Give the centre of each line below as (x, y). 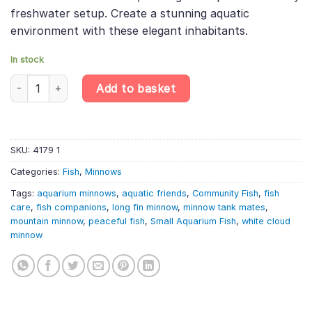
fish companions (71, 207)
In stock (27, 59)
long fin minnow (145, 207)
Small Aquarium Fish (193, 221)
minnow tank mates (224, 207)
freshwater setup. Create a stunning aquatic (130, 14)
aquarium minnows (77, 193)
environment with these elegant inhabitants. (129, 31)
